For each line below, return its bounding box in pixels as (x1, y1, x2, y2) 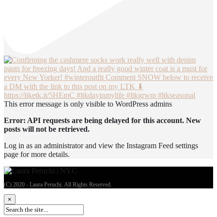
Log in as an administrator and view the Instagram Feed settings (4, 141, 198, 150)
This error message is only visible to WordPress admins (4, 99, 172, 108)
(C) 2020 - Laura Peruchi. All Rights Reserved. (4, 181, 112, 188)
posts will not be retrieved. (4, 124, 90, 133)
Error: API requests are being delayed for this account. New (4, 116, 201, 124)
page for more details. (4, 150, 70, 158)
